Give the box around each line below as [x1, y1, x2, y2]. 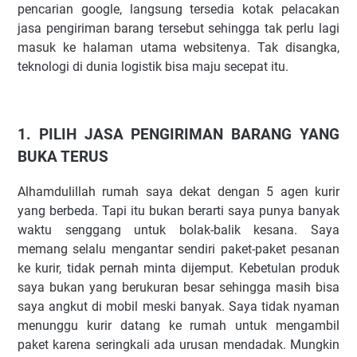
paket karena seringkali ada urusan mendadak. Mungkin [18, 337, 339, 353]
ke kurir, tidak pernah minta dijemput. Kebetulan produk [18, 261, 339, 277]
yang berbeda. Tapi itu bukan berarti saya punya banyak [18, 203, 339, 219]
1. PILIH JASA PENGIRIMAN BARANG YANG [18, 125, 339, 143]
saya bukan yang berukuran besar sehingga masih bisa [18, 280, 339, 296]
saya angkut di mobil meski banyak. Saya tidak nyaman [18, 299, 339, 315]
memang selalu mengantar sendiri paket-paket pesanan [18, 241, 339, 257]
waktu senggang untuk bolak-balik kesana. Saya [18, 222, 339, 238]
